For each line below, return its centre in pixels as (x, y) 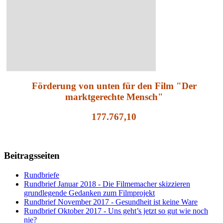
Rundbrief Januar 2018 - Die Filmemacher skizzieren (107, 184)
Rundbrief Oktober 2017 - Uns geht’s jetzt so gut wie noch (116, 211)
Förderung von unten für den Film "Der (114, 86)
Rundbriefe (42, 175)
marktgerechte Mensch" (114, 97)
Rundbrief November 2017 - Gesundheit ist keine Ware (111, 202)
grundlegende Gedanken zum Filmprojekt (89, 193)
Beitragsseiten (32, 155)
